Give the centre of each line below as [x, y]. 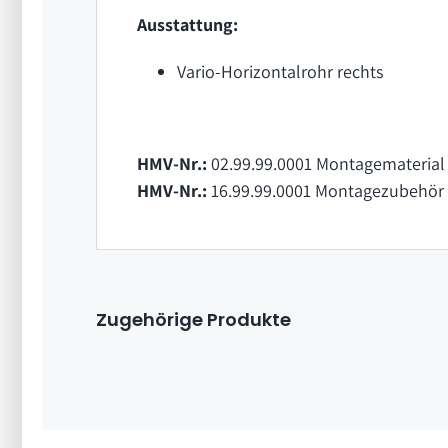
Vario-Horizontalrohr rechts [279, 72]
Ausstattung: [187, 25]
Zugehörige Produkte [193, 320]
